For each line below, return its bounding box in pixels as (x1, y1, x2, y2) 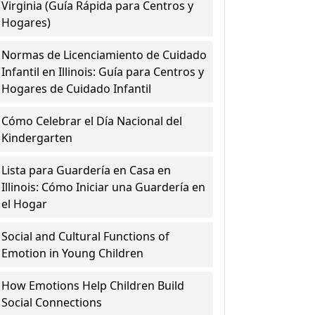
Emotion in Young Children (1, 245, 144, 261)
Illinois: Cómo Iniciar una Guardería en (1, 179, 206, 195)
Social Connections (1, 295, 103, 310)
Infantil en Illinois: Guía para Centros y (1, 64, 205, 79)
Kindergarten (1, 130, 73, 146)
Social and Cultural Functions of (1, 229, 170, 244)
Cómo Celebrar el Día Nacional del (1, 113, 183, 129)
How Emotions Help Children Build (1, 278, 185, 293)
